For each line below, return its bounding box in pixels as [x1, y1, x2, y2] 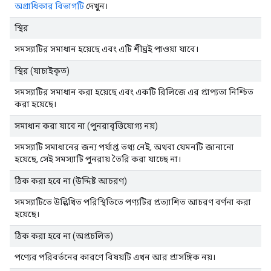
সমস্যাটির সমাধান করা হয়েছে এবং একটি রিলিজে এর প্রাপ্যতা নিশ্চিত [15, 87, 253, 97]
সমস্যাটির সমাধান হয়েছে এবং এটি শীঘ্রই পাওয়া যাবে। [15, 44, 198, 54]
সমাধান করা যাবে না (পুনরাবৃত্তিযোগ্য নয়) [15, 120, 158, 131]
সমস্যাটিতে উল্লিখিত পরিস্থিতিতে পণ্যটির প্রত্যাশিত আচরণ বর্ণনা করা [15, 197, 251, 207]
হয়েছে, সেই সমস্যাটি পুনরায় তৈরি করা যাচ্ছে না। [15, 154, 181, 164]
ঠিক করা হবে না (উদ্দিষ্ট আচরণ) [15, 175, 127, 186]
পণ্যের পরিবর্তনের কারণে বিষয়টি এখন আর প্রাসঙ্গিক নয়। [15, 252, 215, 262]
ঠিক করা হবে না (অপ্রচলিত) [15, 230, 113, 241]
